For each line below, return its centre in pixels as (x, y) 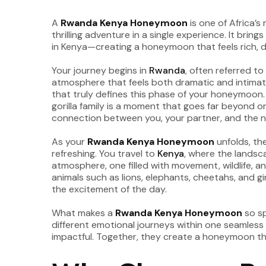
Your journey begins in (100, 70)
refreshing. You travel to (104, 153)
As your (69, 142)
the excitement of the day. (109, 189)
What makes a (83, 213)
